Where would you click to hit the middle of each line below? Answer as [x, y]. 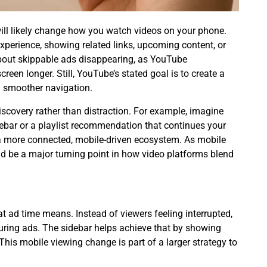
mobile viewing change [68, 243]
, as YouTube [160, 60]
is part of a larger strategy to [177, 243]
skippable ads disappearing [76, 60]
